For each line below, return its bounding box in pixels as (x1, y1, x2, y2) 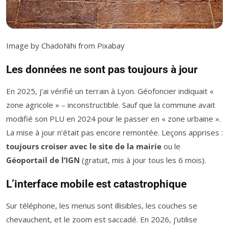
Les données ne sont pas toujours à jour (6, 63, 198, 76)
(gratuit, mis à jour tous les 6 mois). (80, 155, 206, 166)
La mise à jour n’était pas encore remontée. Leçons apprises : (6, 127, 223, 138)
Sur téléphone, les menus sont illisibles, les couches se (6, 200, 197, 211)
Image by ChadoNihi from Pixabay (6, 40, 125, 51)
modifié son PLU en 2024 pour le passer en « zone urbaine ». (6, 113, 221, 124)
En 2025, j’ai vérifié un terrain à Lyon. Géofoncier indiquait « (6, 86, 214, 97)
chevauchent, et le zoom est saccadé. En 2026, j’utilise (6, 214, 197, 225)
